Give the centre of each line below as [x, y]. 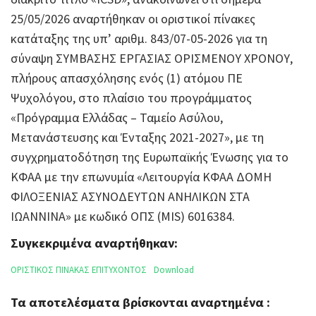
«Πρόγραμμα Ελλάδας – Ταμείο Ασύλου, [117, 117]
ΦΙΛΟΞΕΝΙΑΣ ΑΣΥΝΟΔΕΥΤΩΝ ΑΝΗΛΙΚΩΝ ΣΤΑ [130, 196]
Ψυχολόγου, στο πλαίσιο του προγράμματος [131, 98]
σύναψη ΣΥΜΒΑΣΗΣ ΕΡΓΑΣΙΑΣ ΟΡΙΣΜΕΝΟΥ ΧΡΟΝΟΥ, [152, 58]
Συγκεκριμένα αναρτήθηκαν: [94, 243]
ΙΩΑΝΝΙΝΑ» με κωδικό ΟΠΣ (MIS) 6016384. [123, 216]
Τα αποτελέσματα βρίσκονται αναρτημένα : [140, 303]
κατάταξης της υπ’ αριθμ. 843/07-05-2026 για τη [139, 38]
